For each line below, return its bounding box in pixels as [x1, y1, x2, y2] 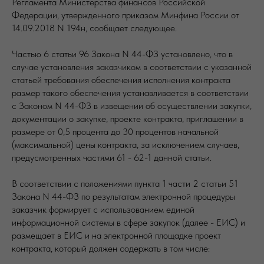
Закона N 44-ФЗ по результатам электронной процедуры [12, 190, 235, 202]
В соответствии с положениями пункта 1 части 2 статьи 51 [12, 177, 238, 189]
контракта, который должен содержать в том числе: [12, 242, 210, 254]
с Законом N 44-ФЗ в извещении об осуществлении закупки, [12, 100, 252, 111]
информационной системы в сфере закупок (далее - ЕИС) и [12, 216, 245, 228]
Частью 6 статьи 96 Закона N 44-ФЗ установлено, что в [12, 48, 233, 60]
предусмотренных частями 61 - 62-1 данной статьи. [12, 151, 212, 163]
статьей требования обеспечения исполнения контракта [12, 74, 230, 85]
